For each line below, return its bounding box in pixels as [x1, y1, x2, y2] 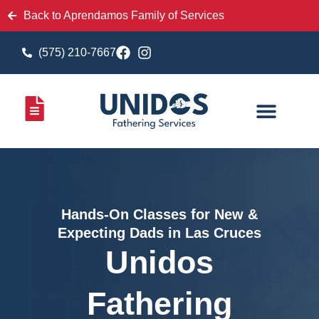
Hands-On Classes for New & [61, 206, 258, 223]
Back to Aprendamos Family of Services [23, 9, 224, 21]
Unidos [105, 244, 214, 281]
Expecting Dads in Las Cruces [58, 225, 261, 241]
